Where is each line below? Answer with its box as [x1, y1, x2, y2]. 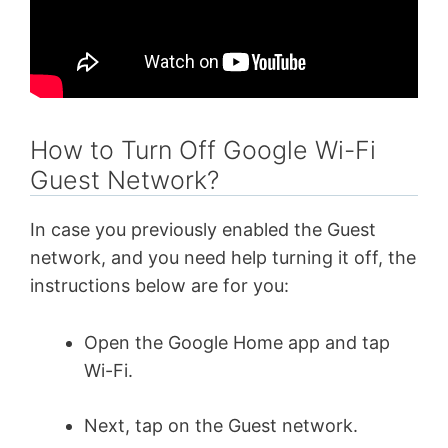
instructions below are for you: [30, 275, 289, 297]
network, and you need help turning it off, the [30, 247, 416, 269]
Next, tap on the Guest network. [84, 415, 358, 437]
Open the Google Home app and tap [84, 332, 390, 354]
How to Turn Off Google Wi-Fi [30, 135, 376, 166]
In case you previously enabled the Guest [30, 219, 376, 241]
